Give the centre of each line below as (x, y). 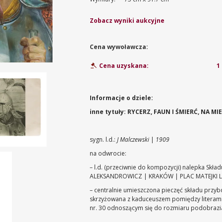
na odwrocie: (108, 153)
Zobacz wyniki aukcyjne (127, 21)
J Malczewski (134, 139)
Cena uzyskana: (123, 66)
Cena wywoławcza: (119, 47)
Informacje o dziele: (122, 98)
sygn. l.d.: (104, 139)
